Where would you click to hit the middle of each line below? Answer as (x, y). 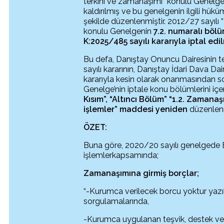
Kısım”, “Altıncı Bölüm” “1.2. (135, 99)
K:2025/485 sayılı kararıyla (136, 41)
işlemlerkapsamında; (121, 155)
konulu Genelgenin (119, 31)
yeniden (173, 109)
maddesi (138, 109)
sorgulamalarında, (116, 201)
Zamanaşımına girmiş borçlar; (141, 173)
